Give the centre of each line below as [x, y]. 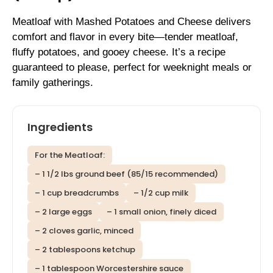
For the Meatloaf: [70, 155]
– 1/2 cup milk [161, 193]
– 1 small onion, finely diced [161, 212]
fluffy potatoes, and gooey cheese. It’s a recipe [119, 52]
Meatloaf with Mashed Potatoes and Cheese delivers [132, 21]
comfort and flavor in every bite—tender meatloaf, [125, 37]
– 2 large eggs [63, 212]
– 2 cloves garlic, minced [84, 231]
